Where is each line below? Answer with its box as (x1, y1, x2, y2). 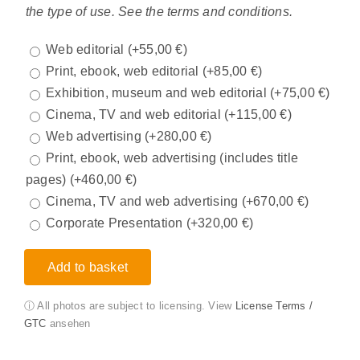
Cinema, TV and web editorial (46, 108, 225, 122)
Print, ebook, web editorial (46, 64, 202, 79)
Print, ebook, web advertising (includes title (46, 151, 299, 166)
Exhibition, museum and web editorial (46, 86, 271, 100)
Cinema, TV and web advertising (46, 194, 242, 209)
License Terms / (235, 300, 313, 313)
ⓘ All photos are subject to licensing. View (23, 300, 235, 313)
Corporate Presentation (46, 216, 186, 231)
